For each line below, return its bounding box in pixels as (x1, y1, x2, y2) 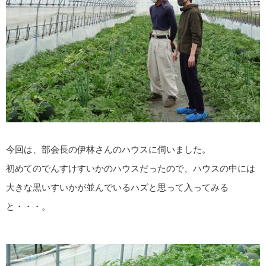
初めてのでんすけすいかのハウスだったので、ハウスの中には (6, 163, 255, 173)
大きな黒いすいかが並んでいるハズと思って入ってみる (6, 182, 229, 192)
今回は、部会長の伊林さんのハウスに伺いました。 (6, 144, 211, 154)
